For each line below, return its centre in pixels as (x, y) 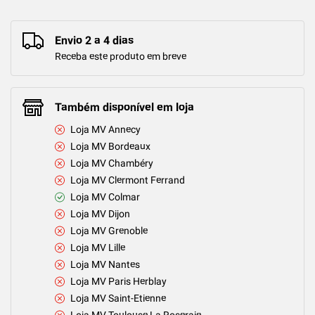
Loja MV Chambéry (112, 163)
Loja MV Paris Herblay (118, 282)
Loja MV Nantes (105, 265)
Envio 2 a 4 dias (94, 40)
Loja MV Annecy (105, 130)
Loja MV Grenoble (109, 231)
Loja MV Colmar (105, 197)
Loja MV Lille (98, 248)
